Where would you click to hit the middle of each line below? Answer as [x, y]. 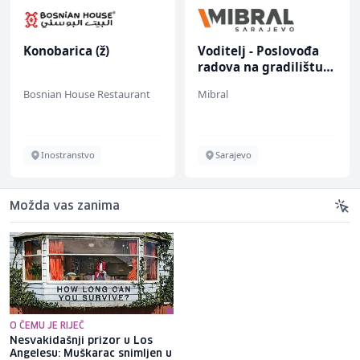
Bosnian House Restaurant [87, 94]
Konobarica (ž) [66, 51]
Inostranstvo [68, 155]
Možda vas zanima [65, 207]
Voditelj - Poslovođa [258, 51]
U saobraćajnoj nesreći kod [260, 342]
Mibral [213, 94]
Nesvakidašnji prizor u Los [81, 342]
